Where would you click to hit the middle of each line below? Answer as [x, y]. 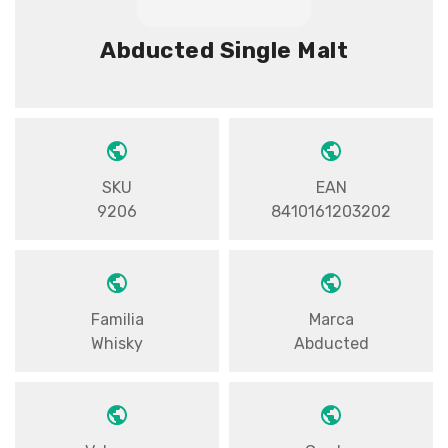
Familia [117, 319]
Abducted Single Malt [224, 50]
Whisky [117, 343]
